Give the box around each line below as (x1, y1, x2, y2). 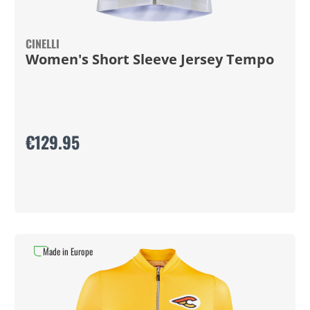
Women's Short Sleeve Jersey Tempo (25, 50, 274, 69)
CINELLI (25, 35, 60, 52)
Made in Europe (42, 244, 93, 258)
